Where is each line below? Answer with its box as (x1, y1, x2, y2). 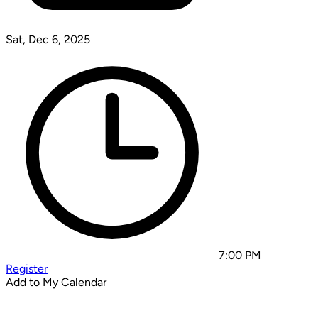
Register (6, 261, 48, 275)
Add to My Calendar (6, 275, 106, 289)
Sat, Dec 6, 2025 (6, 32, 90, 46)
